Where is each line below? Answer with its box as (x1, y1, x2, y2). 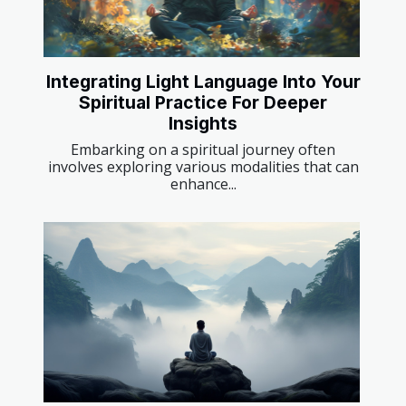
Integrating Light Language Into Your (45, 70, 361, 92)
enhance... (169, 173, 237, 194)
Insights (169, 111, 237, 134)
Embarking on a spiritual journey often (71, 139, 335, 159)
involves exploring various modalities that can (47, 156, 359, 177)
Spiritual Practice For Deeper (79, 91, 327, 113)
